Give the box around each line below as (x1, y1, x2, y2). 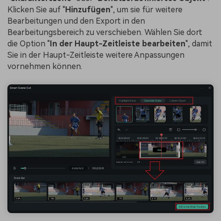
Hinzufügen (65, 4, 110, 14)
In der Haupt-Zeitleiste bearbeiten (50, 38, 185, 48)
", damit (185, 38, 212, 48)
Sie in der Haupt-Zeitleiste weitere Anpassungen (7, 50, 184, 60)
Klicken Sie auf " (7, 4, 65, 14)
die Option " (7, 38, 50, 48)
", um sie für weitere (110, 4, 183, 14)
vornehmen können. (7, 61, 82, 71)
